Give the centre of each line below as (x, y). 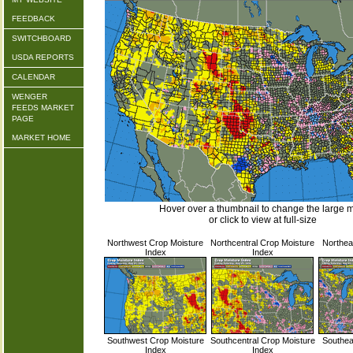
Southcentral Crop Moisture (262, 340)
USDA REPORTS (43, 57)
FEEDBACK (33, 19)
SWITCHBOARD (41, 38)
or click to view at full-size (262, 220)
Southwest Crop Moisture (155, 340)
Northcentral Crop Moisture (262, 243)
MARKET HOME (41, 137)
